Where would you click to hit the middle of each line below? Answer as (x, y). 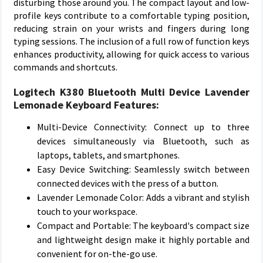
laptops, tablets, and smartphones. (108, 155)
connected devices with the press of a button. (128, 183)
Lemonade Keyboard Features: (86, 105)
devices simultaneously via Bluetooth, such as (143, 141)
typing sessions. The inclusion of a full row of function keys (131, 41)
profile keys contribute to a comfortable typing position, (131, 15)
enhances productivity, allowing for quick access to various (131, 54)
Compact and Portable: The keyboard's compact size (143, 225)
